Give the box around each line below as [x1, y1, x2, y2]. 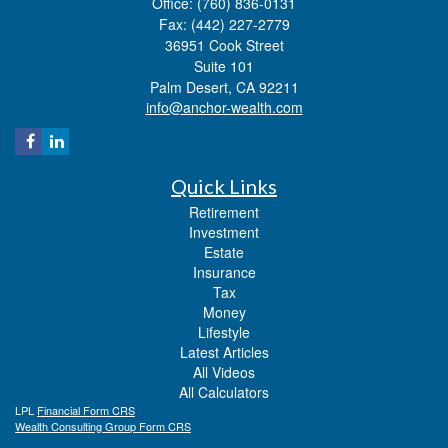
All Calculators [179, 381, 269, 402]
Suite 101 [194, 55, 254, 76]
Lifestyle [198, 321, 250, 342]
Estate [204, 241, 244, 262]
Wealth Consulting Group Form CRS [15, 417, 191, 434]
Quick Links [171, 173, 277, 198]
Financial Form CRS [37, 401, 135, 418]
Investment [189, 221, 259, 242]
